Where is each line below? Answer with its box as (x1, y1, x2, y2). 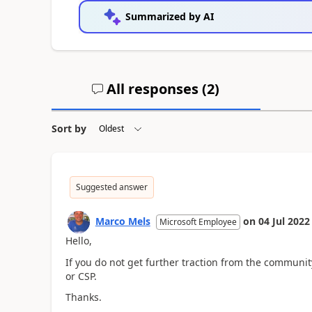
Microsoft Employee (159, 216, 237, 228)
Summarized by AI (125, 10, 214, 23)
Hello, (65, 234, 92, 247)
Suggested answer (75, 181, 148, 193)
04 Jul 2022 (258, 214, 310, 228)
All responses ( (103, 79, 208, 98)
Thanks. (65, 290, 102, 304)
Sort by (51, 122, 86, 135)
